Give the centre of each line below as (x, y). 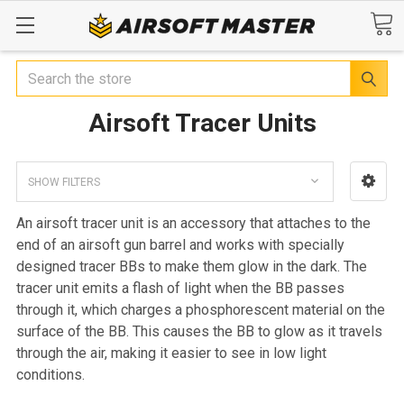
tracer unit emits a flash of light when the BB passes (180, 288)
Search (38, 71)
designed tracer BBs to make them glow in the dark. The (192, 266)
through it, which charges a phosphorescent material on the (201, 309)
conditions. (50, 374)
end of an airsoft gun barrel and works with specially (180, 244)
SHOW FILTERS (64, 182)
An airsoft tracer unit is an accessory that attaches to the (193, 223)
